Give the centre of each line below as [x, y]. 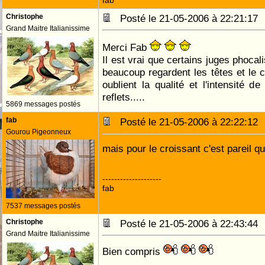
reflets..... [124, 97]
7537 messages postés [43, 206]
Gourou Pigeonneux [38, 132]
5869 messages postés [43, 104]
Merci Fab [126, 47]
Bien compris [133, 251]
